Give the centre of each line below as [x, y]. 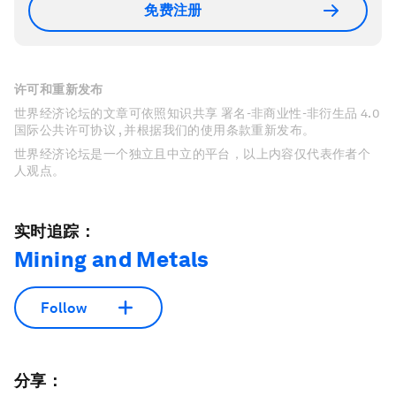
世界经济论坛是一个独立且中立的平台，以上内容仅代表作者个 [193, 154]
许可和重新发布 [59, 89]
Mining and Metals [112, 259]
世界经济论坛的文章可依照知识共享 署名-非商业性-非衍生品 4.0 [198, 113]
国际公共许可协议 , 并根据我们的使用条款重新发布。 [165, 130]
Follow [64, 308]
